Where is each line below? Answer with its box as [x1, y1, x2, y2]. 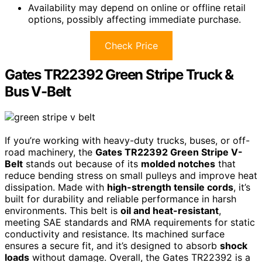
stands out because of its [23, 158, 141, 170]
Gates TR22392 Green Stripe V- [95, 146, 243, 158]
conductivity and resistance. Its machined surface [5, 228, 225, 240]
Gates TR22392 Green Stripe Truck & [5, 65, 234, 83]
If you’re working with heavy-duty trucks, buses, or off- [5, 135, 250, 147]
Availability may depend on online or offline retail [28, 1, 246, 13]
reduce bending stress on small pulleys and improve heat [5, 170, 257, 182]
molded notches [141, 158, 215, 170]
